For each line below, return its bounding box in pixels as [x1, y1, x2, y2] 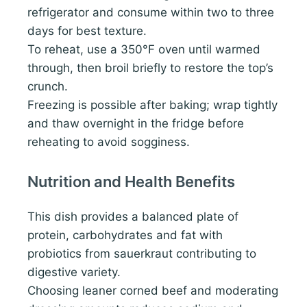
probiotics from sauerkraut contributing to [27, 247, 256, 261]
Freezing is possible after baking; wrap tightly [27, 98, 278, 112]
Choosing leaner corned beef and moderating [27, 284, 278, 298]
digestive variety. [27, 265, 121, 280]
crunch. [27, 79, 68, 94]
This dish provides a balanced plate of [27, 210, 238, 224]
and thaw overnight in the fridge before [27, 116, 244, 131]
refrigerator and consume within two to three [27, 5, 274, 20]
